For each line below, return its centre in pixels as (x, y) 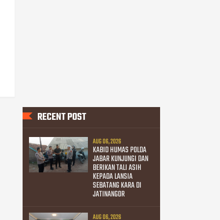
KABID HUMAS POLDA (119, 150)
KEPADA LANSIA (112, 177)
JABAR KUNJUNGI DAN (120, 159)
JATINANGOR (109, 194)
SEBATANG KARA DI (117, 185)
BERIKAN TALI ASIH (117, 168)
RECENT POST (62, 117)
